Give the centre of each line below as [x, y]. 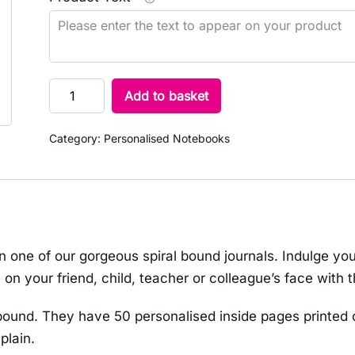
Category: [76, 138]
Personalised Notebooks [166, 138]
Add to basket [166, 96]
